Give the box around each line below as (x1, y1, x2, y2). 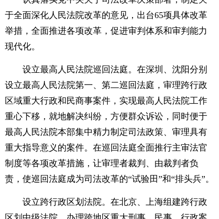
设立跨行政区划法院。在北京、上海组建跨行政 (5, 197, 207, 207)
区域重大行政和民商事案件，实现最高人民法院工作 (5, 96, 207, 106)
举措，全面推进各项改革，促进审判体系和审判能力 (5, 26, 207, 36)
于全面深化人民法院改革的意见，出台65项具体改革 (5, 10, 207, 20)
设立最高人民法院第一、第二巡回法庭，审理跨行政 (5, 80, 207, 90)
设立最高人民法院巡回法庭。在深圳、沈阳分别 (5, 65, 207, 74)
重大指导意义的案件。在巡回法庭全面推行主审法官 (5, 143, 207, 153)
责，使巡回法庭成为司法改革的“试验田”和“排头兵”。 (5, 174, 214, 184)
